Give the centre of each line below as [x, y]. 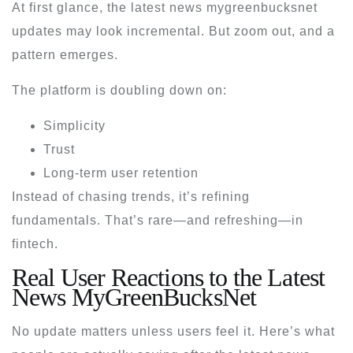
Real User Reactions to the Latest [169, 277]
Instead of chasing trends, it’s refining [131, 196]
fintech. [35, 243]
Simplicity [74, 125]
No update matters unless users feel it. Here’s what [173, 331]
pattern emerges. [65, 54]
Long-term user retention [121, 173]
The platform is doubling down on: [119, 90]
